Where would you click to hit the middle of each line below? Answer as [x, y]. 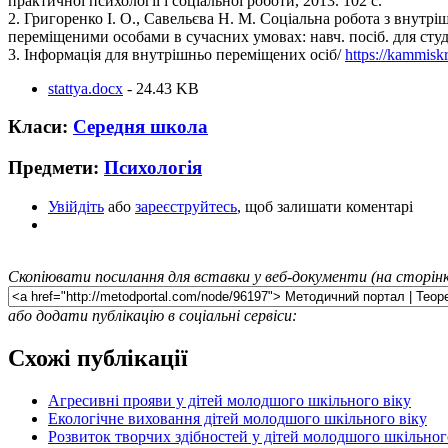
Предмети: [56, 167]
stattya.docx [85, 88]
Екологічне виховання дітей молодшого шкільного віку [237, 418]
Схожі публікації [98, 357]
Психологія [153, 167]
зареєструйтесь [186, 206]
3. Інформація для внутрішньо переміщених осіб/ [176, 54]
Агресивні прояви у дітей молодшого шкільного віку [229, 400]
